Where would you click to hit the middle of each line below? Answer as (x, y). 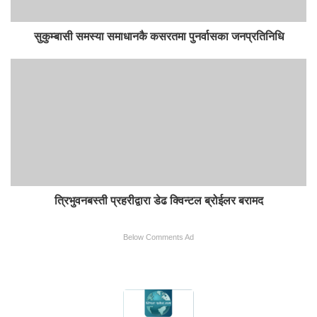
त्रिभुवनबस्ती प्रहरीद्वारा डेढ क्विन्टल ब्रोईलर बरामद (158, 201)
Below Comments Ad (158, 237)
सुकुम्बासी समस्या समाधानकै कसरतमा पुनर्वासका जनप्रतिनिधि (158, 37)
